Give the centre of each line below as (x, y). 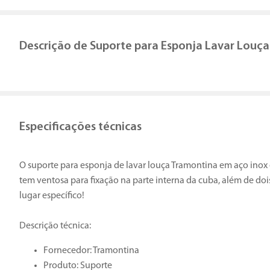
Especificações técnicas (80, 127)
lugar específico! (52, 196)
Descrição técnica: (55, 226)
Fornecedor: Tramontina (92, 251)
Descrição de (53, 47)
